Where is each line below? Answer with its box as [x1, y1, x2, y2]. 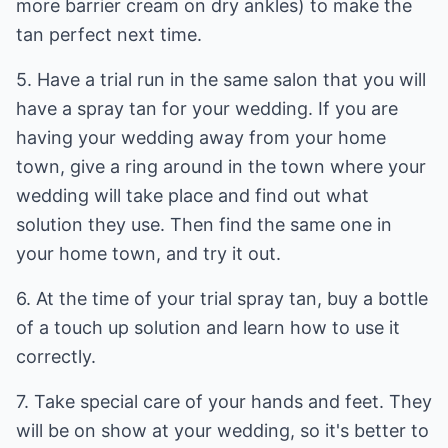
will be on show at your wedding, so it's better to [16, 420, 429, 441]
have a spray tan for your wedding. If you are [16, 98, 398, 119]
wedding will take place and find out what [16, 185, 369, 206]
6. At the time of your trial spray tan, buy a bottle [16, 288, 428, 309]
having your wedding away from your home [16, 127, 386, 148]
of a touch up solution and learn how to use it [16, 317, 400, 338]
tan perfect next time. [16, 24, 202, 45]
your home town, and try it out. [16, 243, 281, 264]
